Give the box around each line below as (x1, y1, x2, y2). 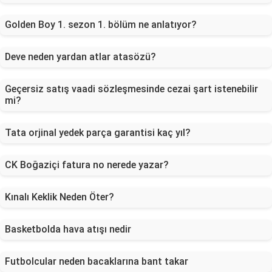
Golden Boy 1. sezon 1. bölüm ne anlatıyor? (5, 19, 197, 30)
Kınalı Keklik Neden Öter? (5, 191, 114, 203)
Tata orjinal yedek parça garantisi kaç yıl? (5, 127, 191, 138)
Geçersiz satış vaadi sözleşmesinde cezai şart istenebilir (5, 83, 258, 95)
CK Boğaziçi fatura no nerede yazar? (5, 159, 169, 171)
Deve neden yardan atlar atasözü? (5, 51, 156, 63)
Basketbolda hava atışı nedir (5, 223, 131, 235)
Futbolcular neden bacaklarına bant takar (5, 256, 188, 267)
